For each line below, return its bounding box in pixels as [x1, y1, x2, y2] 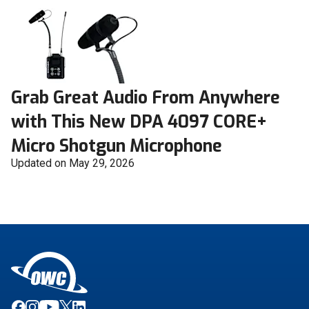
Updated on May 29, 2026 [11, 157, 134, 170]
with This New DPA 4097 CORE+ [11, 110, 267, 134]
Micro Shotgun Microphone [11, 134, 222, 158]
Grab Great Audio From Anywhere [11, 86, 280, 110]
